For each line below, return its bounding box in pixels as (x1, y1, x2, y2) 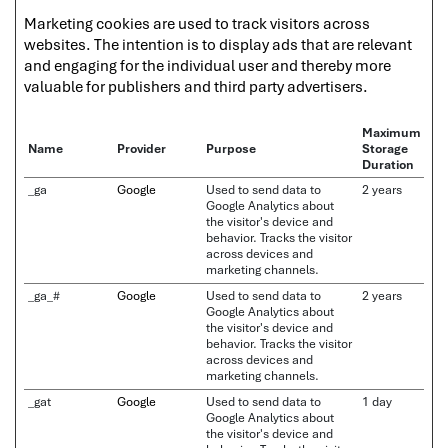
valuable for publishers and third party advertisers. (24, 76, 368, 96)
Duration (362, 156, 414, 173)
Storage (362, 140, 408, 157)
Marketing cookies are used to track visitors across (24, 13, 370, 33)
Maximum (362, 124, 421, 141)
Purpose (206, 140, 256, 157)
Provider (117, 140, 166, 157)
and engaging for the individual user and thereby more (24, 55, 391, 75)
